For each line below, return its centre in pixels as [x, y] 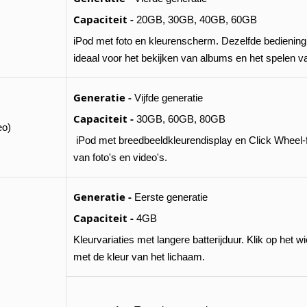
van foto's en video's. [120, 157]
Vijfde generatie [167, 98]
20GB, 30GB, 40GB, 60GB [195, 20]
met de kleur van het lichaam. [139, 257]
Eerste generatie [170, 197]
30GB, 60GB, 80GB [180, 119]
